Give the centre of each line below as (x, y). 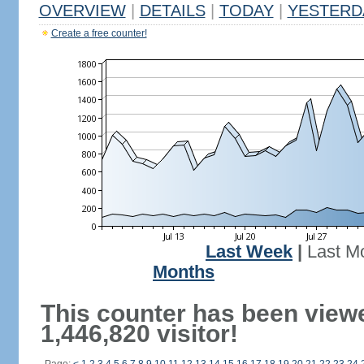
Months (184, 272)
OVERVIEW (82, 11)
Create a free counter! (99, 33)
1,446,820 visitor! (139, 334)
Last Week (249, 252)
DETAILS (172, 11)
